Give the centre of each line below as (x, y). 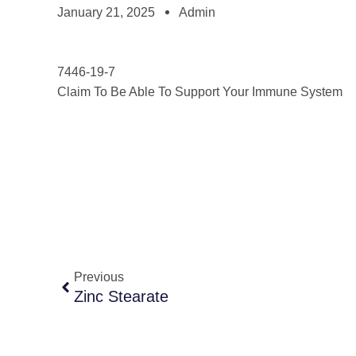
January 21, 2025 (106, 12)
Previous (99, 277)
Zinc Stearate (121, 296)
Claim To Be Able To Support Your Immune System (201, 92)
